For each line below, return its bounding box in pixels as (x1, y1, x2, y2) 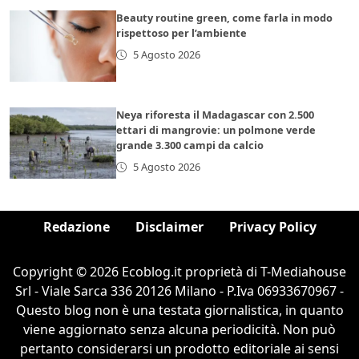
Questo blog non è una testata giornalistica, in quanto (15, 301, 344, 320)
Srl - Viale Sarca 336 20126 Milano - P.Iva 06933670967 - (15, 282, 344, 301)
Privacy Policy (228, 218, 317, 236)
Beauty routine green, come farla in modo (116, 10, 333, 26)
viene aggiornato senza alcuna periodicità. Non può (23, 321, 336, 339)
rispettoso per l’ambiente (116, 26, 248, 41)
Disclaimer (135, 218, 204, 236)
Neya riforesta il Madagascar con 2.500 (116, 107, 315, 123)
